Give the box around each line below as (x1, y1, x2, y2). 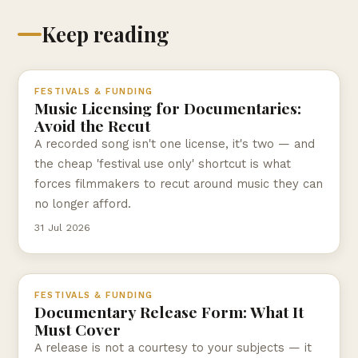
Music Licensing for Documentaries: (34, 97, 301, 119)
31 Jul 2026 (34, 221, 91, 234)
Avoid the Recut (34, 115, 150, 137)
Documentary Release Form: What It (34, 301, 304, 323)
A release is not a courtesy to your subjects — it (34, 340, 312, 356)
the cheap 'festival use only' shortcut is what (34, 157, 291, 172)
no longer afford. (34, 197, 131, 212)
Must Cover (34, 319, 121, 340)
